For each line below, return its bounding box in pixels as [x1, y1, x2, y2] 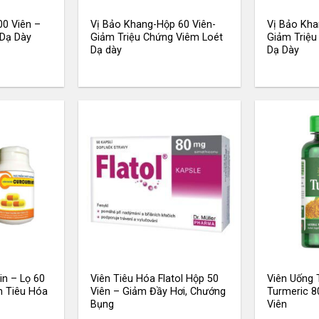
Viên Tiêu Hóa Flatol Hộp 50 [90, 272, 219, 285]
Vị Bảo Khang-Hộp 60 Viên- [90, 19, 216, 31]
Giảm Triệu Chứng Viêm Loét [90, 31, 224, 44]
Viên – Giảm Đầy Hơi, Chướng [90, 285, 226, 298]
